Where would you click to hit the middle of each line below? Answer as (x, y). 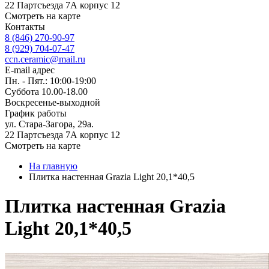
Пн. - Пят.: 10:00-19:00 (50, 81)
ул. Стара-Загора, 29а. (49, 124)
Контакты (25, 27)
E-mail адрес (30, 70)
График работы (36, 113)
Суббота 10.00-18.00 (46, 92)
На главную (53, 166)
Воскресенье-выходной (53, 102)
